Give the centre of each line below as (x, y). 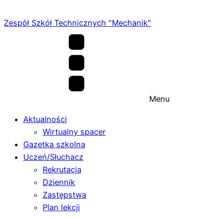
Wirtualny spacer (74, 132)
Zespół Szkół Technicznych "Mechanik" (77, 23)
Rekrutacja (62, 170)
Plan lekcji (61, 208)
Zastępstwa (64, 195)
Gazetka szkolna (54, 145)
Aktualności (45, 119)
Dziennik (59, 182)
